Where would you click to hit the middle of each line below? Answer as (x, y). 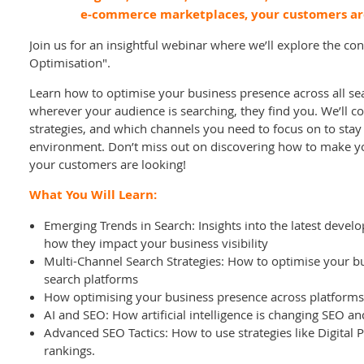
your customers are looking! (108, 164)
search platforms (91, 279)
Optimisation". (70, 63)
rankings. (69, 350)
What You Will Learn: (93, 195)
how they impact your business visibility (156, 243)
